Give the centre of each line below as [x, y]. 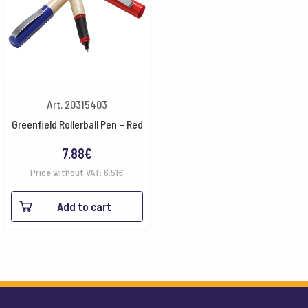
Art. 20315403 [77, 104]
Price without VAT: [67, 172]
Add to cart [84, 206]
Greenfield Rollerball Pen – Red [77, 124]
